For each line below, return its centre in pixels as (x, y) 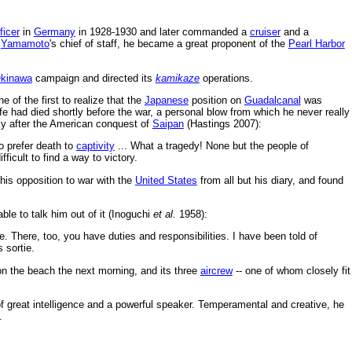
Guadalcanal (272, 100)
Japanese (166, 100)
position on (216, 100)
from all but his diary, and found (270, 180)
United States (166, 180)
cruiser (265, 32)
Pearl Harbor (316, 44)
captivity (95, 146)
